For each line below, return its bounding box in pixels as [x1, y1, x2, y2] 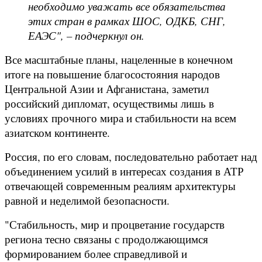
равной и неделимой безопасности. [5, 192, 170, 208]
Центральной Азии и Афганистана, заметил [5, 81, 209, 96]
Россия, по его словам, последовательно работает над [5, 149, 257, 164]
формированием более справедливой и [5, 246, 187, 261]
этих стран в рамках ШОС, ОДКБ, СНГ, [28, 13, 226, 28]
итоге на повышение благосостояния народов [5, 66, 220, 81]
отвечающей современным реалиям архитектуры [5, 178, 236, 193]
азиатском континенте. [5, 125, 110, 140]
